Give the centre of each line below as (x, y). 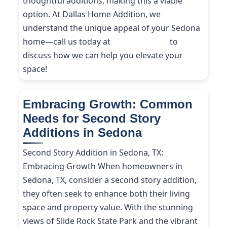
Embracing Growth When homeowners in (103, 166)
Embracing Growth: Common (108, 104)
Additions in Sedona (82, 133)
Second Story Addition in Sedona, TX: (93, 153)
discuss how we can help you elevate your (103, 55)
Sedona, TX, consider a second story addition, (110, 180)
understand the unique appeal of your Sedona (111, 28)
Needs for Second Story (92, 118)
